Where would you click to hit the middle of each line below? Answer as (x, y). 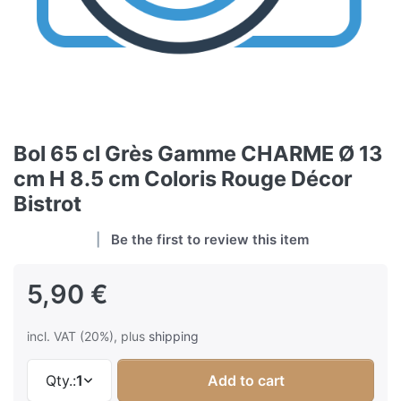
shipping (174, 337)
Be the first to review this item (210, 240)
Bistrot (47, 204)
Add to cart (246, 381)
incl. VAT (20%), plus (88, 337)
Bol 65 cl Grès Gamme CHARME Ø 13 (198, 154)
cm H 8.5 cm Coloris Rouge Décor (183, 179)
